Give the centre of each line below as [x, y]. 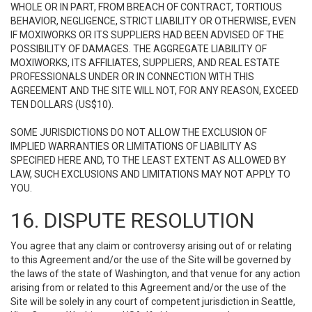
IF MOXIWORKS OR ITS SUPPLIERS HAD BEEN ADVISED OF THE [147, 35]
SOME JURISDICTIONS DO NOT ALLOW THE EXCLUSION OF [139, 132]
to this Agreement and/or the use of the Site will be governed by [151, 260]
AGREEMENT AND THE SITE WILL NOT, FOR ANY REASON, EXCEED [155, 91]
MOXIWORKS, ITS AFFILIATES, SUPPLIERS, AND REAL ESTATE [145, 63]
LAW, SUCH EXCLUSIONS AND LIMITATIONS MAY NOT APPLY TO [150, 174]
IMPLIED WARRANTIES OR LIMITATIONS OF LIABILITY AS [134, 146]
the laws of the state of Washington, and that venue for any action [155, 274]
